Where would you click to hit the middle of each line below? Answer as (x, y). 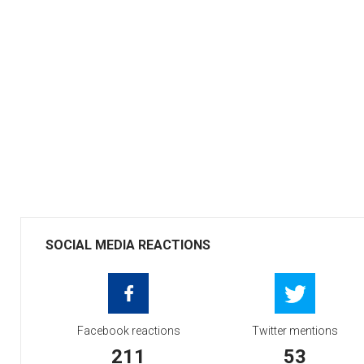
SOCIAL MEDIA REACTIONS (128, 245)
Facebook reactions (128, 331)
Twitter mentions (295, 331)
